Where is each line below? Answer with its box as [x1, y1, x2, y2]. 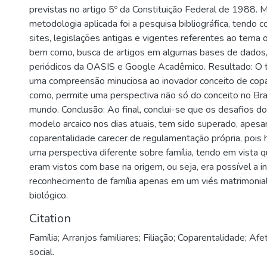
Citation [29, 210, 71, 226]
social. [29, 246, 54, 259]
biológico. [29, 189, 68, 202]
